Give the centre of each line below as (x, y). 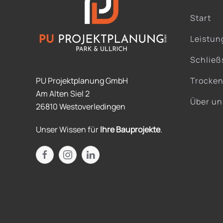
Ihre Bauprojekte (130, 129)
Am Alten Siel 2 (63, 93)
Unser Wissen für (68, 129)
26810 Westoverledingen (81, 106)
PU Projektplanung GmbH (82, 80)
